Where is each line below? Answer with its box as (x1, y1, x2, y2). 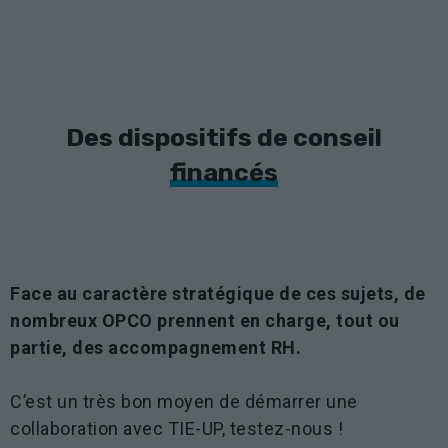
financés (170, 157, 278, 187)
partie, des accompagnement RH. (10, 336, 301, 358)
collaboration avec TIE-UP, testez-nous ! (10, 417, 343, 439)
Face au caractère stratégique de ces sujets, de (10, 282, 426, 304)
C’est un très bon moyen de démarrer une (10, 390, 358, 412)
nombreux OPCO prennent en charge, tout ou (10, 309, 400, 331)
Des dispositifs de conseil (66, 122, 382, 152)
